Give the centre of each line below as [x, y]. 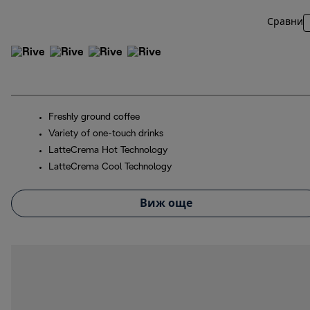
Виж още [166, 203]
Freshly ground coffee [94, 118]
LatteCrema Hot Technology [108, 151]
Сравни [285, 23]
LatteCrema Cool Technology [110, 167]
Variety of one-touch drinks [106, 134]
